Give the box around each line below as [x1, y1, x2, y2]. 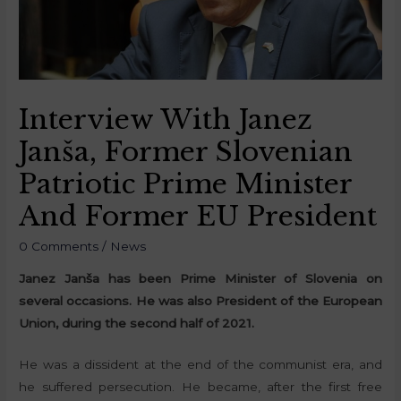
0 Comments [19, 238, 99, 253]
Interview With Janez [19, 102, 313, 136]
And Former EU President [19, 199, 378, 233]
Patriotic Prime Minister [19, 166, 353, 200]
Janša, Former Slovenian [19, 134, 354, 168]
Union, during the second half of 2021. [19, 315, 255, 330]
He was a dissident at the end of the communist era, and [19, 357, 382, 372]
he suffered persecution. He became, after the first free [19, 380, 382, 395]
